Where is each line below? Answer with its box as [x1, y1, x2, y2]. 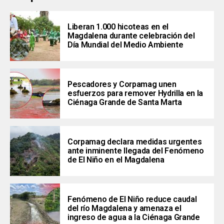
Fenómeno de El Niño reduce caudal [67, 194, 197, 204]
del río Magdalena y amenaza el [67, 203, 181, 213]
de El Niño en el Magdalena [67, 155, 164, 164]
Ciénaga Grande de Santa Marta [67, 97, 182, 107]
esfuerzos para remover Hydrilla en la [67, 88, 203, 98]
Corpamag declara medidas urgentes [67, 137, 202, 146]
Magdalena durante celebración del [67, 31, 195, 40]
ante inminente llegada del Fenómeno [67, 146, 204, 155]
